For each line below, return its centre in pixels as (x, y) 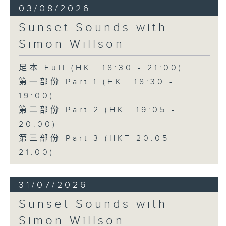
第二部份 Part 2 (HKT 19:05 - (97, 110)
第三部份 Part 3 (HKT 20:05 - (99, 138)
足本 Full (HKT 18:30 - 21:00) (101, 68)
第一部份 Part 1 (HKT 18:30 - (96, 82)
